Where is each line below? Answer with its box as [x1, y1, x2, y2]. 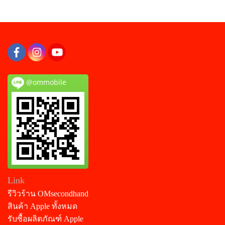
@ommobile [24, 77, 66, 87]
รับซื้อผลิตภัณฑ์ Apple [8, 214, 83, 223]
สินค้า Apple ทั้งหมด [8, 201, 77, 210]
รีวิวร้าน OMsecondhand [8, 189, 88, 198]
